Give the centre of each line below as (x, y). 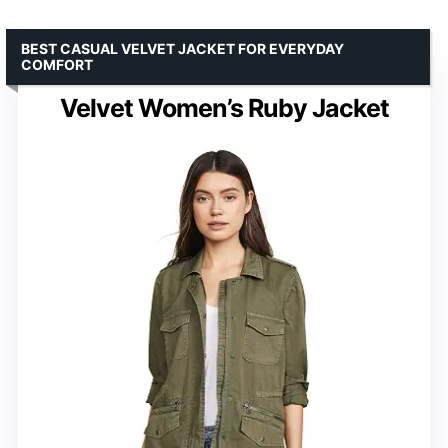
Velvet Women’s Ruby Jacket (224, 107)
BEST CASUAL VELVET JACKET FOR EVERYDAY (182, 48)
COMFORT (57, 64)
